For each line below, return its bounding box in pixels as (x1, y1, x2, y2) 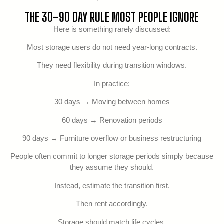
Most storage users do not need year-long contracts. (26, 43, 197, 52)
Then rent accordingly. (76, 199, 148, 208)
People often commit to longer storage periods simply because (10, 152, 213, 161)
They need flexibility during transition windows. (37, 61, 187, 70)
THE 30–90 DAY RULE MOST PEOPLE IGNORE (25, 9, 199, 24)
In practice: (94, 79, 130, 88)
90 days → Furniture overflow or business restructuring (22, 134, 201, 143)
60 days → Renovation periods (61, 115, 162, 124)
